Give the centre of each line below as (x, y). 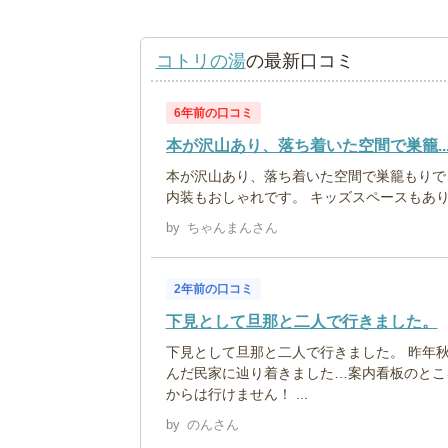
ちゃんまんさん (232, 227)
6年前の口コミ (213, 112)
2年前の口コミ (213, 288)
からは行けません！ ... (236, 393)
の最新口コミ (299, 60)
